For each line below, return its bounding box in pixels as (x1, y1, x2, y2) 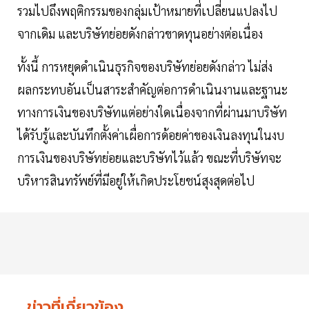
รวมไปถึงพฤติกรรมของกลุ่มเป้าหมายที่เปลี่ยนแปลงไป (17, 3, 277, 19)
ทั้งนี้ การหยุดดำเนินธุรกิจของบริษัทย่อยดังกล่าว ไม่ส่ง (17, 59, 272, 75)
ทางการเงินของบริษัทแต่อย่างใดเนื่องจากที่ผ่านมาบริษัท (17, 104, 287, 121)
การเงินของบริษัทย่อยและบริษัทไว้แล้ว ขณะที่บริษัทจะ (17, 150, 281, 166)
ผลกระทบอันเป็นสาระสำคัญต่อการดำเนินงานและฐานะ (17, 81, 288, 98)
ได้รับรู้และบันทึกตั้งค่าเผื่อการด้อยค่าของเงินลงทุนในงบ (17, 127, 284, 143)
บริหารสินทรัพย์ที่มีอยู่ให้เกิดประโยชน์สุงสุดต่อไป (17, 172, 255, 189)
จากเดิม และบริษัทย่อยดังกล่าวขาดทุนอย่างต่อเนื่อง (17, 26, 263, 42)
